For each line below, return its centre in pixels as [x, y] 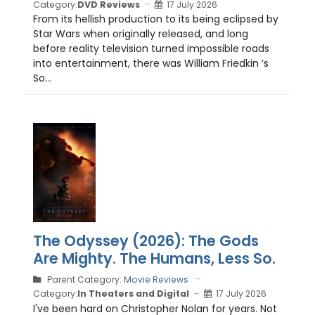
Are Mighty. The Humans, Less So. [154, 258]
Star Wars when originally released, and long [141, 34]
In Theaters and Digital [133, 294]
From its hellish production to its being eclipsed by [156, 19]
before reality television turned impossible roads [151, 49]
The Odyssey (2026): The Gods [146, 240]
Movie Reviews [156, 279]
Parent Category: [84, 279]
